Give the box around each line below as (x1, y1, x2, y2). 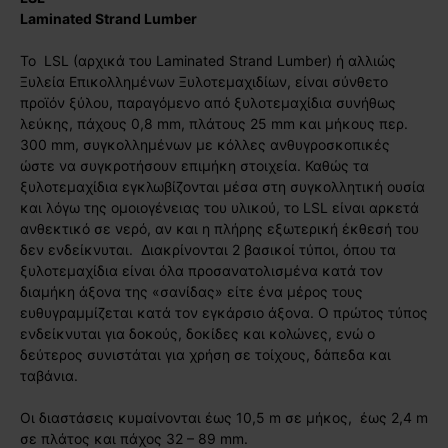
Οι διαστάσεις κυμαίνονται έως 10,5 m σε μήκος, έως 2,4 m (20, 408, 428, 426)
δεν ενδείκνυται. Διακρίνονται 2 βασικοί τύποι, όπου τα (20, 240, 396, 258)
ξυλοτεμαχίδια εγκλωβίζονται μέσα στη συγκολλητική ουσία (20, 177, 425, 195)
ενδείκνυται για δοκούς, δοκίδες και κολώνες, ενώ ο (20, 324, 375, 342)
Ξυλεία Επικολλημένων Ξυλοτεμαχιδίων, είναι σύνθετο (20, 72, 388, 90)
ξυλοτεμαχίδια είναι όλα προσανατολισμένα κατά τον (20, 261, 383, 279)
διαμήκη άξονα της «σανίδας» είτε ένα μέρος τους (20, 282, 363, 300)
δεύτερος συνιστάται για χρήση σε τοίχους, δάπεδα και (20, 345, 391, 363)
